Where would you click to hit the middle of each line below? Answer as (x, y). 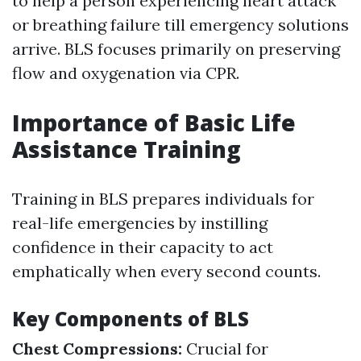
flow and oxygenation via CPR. (126, 73)
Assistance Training (127, 149)
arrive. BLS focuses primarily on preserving (176, 49)
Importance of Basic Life (154, 122)
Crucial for (227, 349)
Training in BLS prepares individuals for (163, 199)
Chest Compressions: (99, 349)
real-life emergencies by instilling (140, 223)
